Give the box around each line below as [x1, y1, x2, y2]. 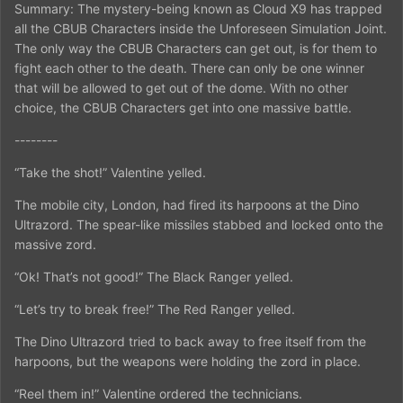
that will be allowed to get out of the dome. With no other [14, 79, 348, 95]
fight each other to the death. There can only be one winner [14, 59, 364, 76]
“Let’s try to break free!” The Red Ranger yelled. [14, 300, 295, 317]
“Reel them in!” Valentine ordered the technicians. [14, 385, 302, 401]
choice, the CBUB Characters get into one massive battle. [14, 99, 352, 115]
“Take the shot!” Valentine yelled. [14, 164, 206, 180]
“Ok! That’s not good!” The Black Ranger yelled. [14, 268, 293, 284]
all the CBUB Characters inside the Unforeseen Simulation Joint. [14, 20, 387, 36]
